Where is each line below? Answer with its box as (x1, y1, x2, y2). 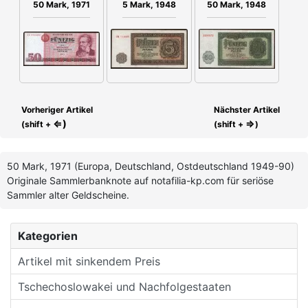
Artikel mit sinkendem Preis (18, 254, 160, 269)
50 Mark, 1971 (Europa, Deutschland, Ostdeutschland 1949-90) (7, 160, 294, 173)
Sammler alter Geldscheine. (7, 189, 129, 201)
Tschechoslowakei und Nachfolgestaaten (18, 280, 231, 294)
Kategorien (18, 229, 78, 243)
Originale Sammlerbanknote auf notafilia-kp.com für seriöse (7, 175, 274, 187)
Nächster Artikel (214, 104, 280, 115)
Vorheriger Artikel (19, 104, 93, 115)
